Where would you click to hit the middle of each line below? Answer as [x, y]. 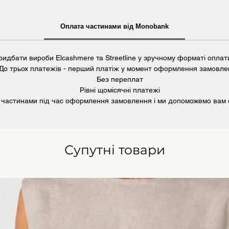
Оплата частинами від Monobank [114, 26]
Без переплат [120, 79]
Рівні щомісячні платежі [120, 90]
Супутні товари [114, 150]
